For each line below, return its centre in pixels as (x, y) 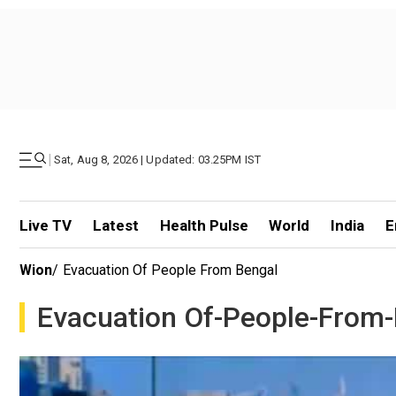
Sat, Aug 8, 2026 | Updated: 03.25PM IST (158, 160)
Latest (115, 225)
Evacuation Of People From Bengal (170, 270)
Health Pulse (204, 225)
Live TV (46, 225)
